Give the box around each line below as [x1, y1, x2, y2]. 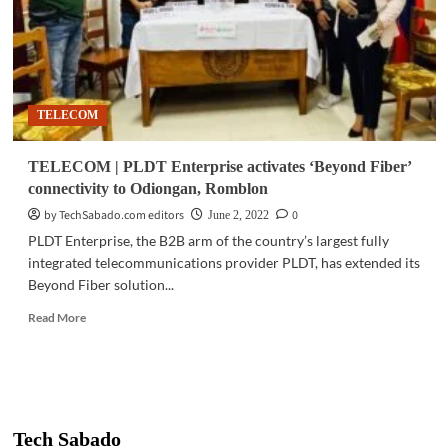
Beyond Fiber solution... [27, 276, 174, 293]
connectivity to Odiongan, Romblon [27, 180, 268, 197]
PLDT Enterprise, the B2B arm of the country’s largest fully [27, 232, 389, 249]
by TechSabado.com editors [43, 207, 184, 224]
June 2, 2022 [207, 208, 269, 222]
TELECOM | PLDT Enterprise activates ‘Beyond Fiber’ [27, 158, 411, 175]
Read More [27, 310, 86, 325]
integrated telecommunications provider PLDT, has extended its [27, 254, 420, 271]
